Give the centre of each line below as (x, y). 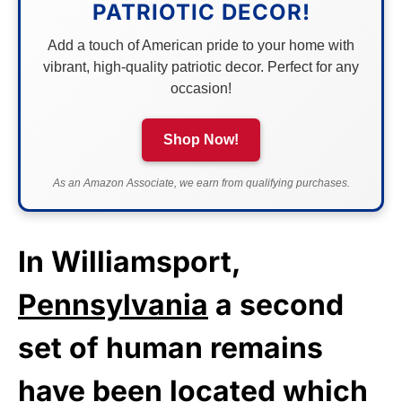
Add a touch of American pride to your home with (201, 45)
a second (276, 304)
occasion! (201, 88)
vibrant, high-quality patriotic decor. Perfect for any (201, 66)
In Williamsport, (129, 261)
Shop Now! (201, 139)
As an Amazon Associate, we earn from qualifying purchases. (201, 183)
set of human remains (170, 347)
